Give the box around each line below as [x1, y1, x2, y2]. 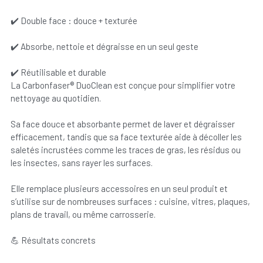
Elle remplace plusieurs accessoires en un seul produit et [10, 183, 228, 194]
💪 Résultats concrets [10, 235, 96, 245]
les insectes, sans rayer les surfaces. [10, 157, 153, 168]
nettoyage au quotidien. [10, 93, 101, 103]
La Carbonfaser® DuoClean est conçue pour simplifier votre [10, 80, 235, 90]
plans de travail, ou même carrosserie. [10, 209, 156, 220]
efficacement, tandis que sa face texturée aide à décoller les [10, 131, 242, 142]
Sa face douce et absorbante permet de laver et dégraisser [10, 119, 235, 129]
